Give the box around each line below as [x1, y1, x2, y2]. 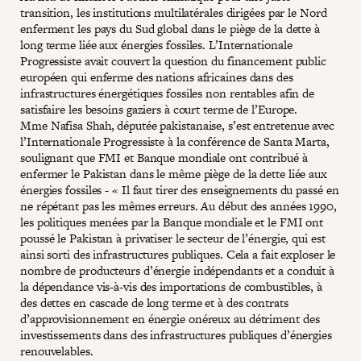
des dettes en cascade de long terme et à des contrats [20, 293, 288, 311]
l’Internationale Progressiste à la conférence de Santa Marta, [20, 132, 330, 150]
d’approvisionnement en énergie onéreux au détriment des [20, 309, 320, 327]
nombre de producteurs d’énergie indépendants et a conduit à [20, 261, 335, 279]
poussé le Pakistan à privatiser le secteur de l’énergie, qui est [20, 229, 326, 247]
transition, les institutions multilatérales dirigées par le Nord [20, 3, 327, 21]
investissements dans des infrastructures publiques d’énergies [20, 326, 332, 343]
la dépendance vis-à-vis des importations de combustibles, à [20, 277, 323, 295]
